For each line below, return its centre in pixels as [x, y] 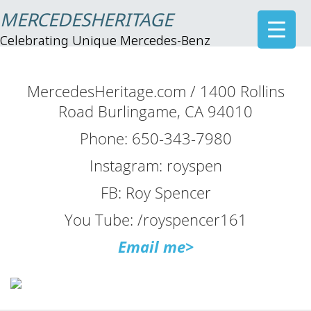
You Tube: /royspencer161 [155, 219]
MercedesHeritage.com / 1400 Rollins [155, 91]
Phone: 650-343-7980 [155, 138]
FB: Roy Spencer [155, 192]
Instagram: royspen [155, 165]
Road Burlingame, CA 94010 [155, 111]
